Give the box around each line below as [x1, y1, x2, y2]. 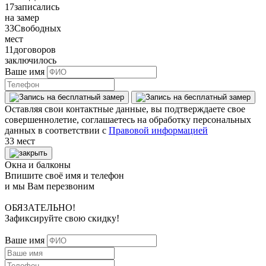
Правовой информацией [109, 125, 208, 135]
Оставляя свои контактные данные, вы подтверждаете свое [5, 104, 245, 114]
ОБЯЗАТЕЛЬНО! [5, 202, 75, 213]
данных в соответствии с [5, 125, 109, 135]
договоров [14, 45, 56, 55]
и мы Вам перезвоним [5, 181, 94, 191]
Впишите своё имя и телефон [5, 170, 124, 180]
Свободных [14, 23, 61, 33]
